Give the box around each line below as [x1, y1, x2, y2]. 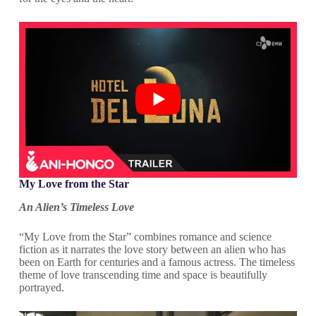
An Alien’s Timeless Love [18, 201, 134, 214]
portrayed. [18, 281, 64, 294]
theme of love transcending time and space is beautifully [18, 269, 267, 281]
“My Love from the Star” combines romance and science [18, 231, 272, 243]
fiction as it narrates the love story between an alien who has [18, 243, 286, 256]
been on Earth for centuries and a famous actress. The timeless [18, 256, 295, 269]
